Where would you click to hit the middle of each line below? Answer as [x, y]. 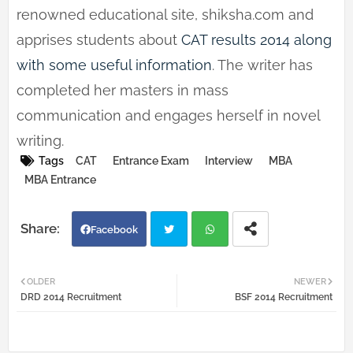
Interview [229, 161]
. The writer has [262, 65]
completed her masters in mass [123, 91]
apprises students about [99, 40]
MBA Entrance [60, 180]
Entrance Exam [151, 161]
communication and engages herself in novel [168, 116]
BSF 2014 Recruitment [284, 297]
